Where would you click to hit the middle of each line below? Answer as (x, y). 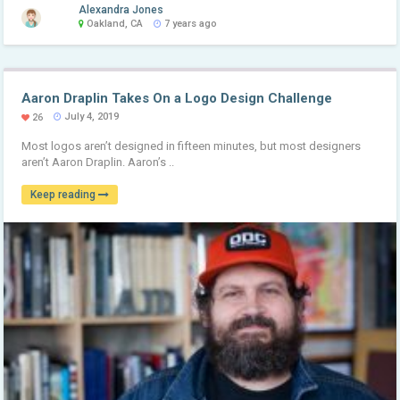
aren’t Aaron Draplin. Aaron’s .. (98, 162)
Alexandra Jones (121, 9)
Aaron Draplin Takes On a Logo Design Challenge (177, 98)
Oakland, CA (114, 23)
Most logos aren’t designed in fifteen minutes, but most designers (192, 146)
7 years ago (190, 23)
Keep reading (65, 194)
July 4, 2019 (91, 116)
